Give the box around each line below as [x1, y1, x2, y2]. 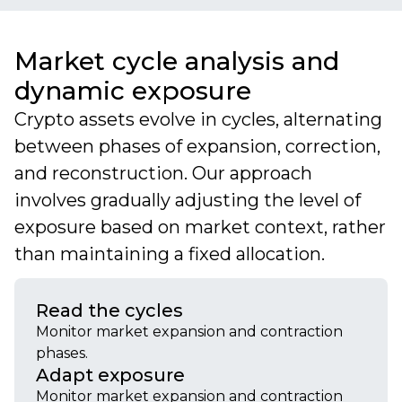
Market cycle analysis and [14, 46, 339, 76]
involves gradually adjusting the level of [14, 189, 361, 211]
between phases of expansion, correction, [14, 135, 380, 157]
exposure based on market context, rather [14, 216, 386, 238]
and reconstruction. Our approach [14, 162, 312, 184]
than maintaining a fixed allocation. [14, 243, 325, 265]
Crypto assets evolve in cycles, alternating [14, 109, 382, 130]
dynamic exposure [14, 75, 251, 106]
